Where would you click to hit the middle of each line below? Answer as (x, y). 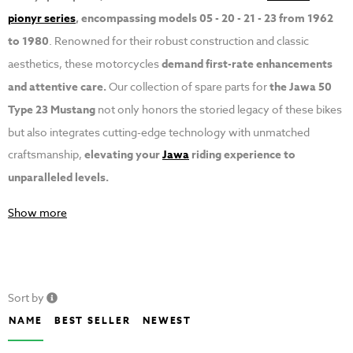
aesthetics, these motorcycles (85, 64)
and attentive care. (57, 87)
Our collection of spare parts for (188, 87)
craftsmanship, (46, 154)
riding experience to (242, 155)
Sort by (27, 298)
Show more (37, 213)
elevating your (123, 155)
